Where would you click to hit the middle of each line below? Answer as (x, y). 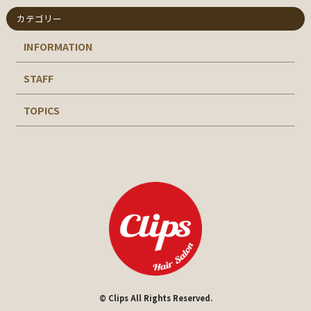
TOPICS (41, 110)
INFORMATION (58, 47)
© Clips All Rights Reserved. (155, 297)
